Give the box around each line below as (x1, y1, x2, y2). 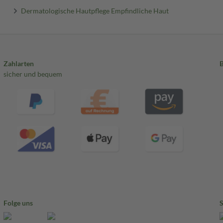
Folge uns (3, 198, 33, 207)
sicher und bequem (3, 69, 62, 78)
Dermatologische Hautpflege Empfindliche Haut (21, 6, 169, 15)
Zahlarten (3, 59, 34, 68)
